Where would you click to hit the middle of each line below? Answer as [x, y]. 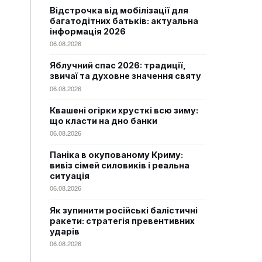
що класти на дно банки [104, 120]
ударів [65, 231]
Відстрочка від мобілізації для [119, 11]
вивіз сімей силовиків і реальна [120, 166]
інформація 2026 [88, 32]
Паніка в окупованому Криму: [116, 155]
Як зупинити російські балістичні [124, 210]
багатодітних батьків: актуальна [124, 21]
